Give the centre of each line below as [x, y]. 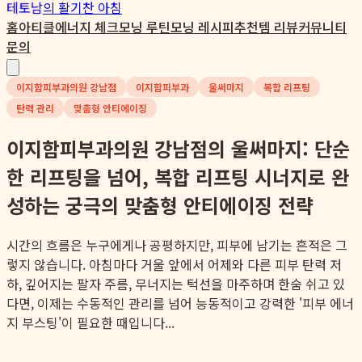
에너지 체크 [87, 27]
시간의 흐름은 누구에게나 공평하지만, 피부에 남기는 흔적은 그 [177, 244]
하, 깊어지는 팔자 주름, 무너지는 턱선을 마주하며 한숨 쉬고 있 [176, 283]
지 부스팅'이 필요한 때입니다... [90, 322]
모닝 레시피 [202, 27]
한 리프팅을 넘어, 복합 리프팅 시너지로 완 [178, 176]
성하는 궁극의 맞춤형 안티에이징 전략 [160, 204]
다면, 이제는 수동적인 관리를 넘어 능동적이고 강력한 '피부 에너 [180, 303]
